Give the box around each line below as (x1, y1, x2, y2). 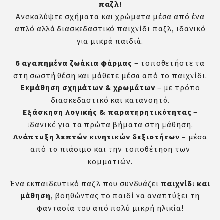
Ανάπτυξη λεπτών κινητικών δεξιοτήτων (13, 132, 180, 142)
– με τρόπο (155, 82, 200, 93)
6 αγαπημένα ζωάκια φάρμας (15, 58, 132, 68)
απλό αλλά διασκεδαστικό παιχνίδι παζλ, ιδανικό (14, 24, 206, 34)
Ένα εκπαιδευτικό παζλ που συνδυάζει (10, 178, 161, 189)
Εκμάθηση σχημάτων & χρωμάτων (20, 82, 155, 93)
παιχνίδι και (161, 178, 210, 189)
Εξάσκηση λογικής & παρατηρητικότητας (22, 107, 192, 117)
